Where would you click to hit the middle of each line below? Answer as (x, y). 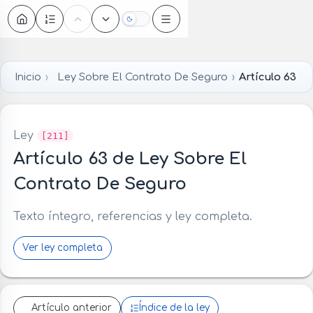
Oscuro (152, 22)
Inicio (28, 77)
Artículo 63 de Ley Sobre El (130, 159)
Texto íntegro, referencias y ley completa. (132, 216)
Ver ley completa (62, 247)
